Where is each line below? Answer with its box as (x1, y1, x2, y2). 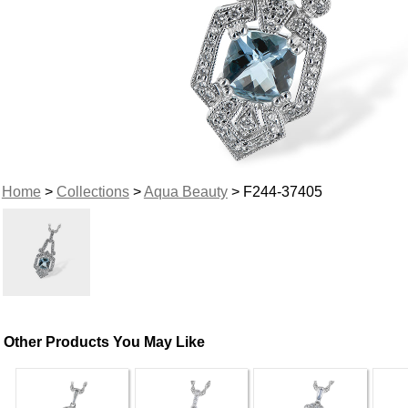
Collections (56, 183, 129, 199)
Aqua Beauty (143, 183, 228, 199)
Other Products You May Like (4, 333, 206, 350)
